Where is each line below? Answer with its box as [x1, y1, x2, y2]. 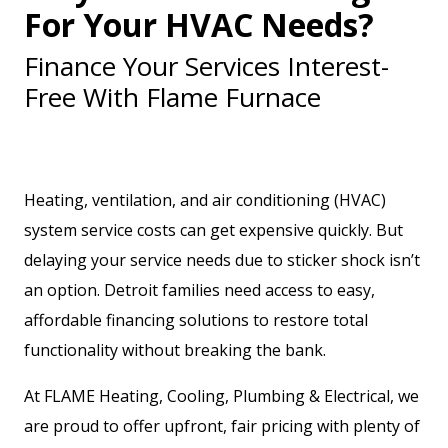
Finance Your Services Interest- [24, 48, 389, 84]
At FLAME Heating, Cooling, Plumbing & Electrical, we [24, 385, 419, 407]
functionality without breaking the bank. [24, 339, 326, 361]
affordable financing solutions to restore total [24, 309, 368, 331]
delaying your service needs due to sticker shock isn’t [24, 249, 420, 271]
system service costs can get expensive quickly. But [24, 219, 403, 241]
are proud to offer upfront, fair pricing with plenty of [24, 415, 420, 437]
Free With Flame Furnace [24, 79, 321, 115]
